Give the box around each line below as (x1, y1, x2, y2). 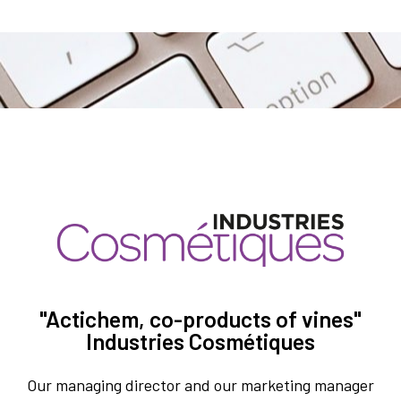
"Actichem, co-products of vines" (39, 304, 362, 332)
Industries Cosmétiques (86, 327, 315, 354)
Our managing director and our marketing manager (27, 374, 374, 395)
